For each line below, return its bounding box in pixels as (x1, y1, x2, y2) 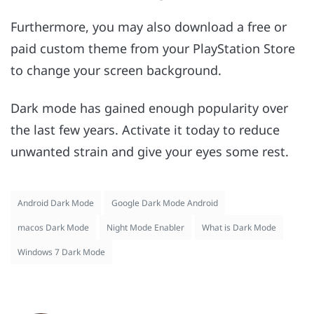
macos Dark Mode (18, 221, 89, 234)
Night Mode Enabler (107, 221, 184, 234)
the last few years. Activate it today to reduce (11, 121, 280, 139)
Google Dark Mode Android (111, 197, 218, 210)
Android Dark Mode (18, 197, 94, 210)
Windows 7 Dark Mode (18, 246, 105, 259)
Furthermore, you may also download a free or (11, 18, 287, 35)
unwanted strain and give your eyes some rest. (11, 143, 292, 161)
